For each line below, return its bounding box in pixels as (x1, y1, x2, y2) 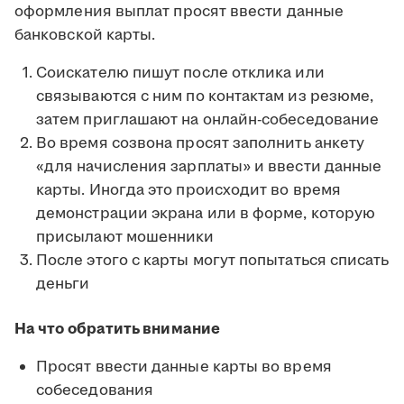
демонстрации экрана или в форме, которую (36, 203, 376, 225)
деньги (36, 273, 90, 296)
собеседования (36, 380, 154, 402)
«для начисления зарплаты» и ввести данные (36, 156, 382, 179)
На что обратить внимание (14, 318, 220, 341)
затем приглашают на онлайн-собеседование (36, 109, 380, 132)
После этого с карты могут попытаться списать (36, 250, 390, 272)
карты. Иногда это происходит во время (36, 179, 341, 202)
